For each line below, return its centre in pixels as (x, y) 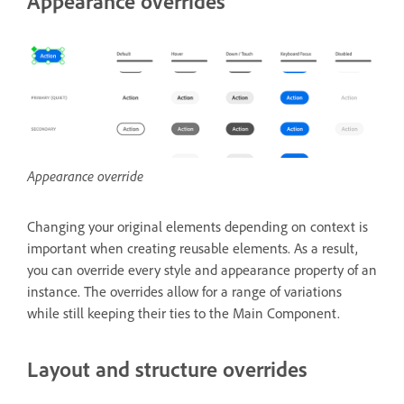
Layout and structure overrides (167, 369)
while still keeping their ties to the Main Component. (185, 313)
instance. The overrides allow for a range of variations (184, 292)
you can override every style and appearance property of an (202, 270)
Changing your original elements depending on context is (197, 227)
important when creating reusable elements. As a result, (193, 248)
